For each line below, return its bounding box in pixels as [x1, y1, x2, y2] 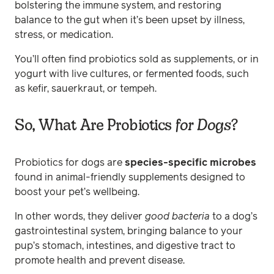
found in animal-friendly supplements [15, 172, 188, 182]
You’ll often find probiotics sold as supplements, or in [15, 54, 259, 64]
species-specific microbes [125, 158, 256, 168]
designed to [190, 172, 245, 182]
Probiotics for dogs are [15, 158, 125, 168]
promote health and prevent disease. [15, 256, 187, 265]
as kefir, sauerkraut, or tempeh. [15, 84, 159, 94]
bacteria [172, 212, 210, 221]
